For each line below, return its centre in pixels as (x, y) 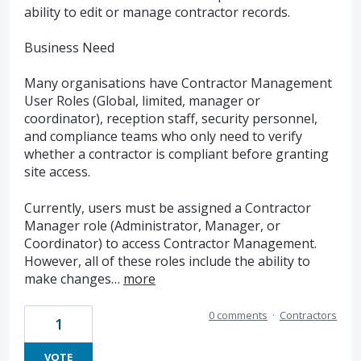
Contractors (308, 315)
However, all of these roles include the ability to (167, 261)
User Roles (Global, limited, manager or (142, 101)
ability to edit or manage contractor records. (157, 12)
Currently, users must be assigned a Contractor (168, 207)
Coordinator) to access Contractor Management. (170, 243)
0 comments (238, 315)
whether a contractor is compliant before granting (176, 154)
